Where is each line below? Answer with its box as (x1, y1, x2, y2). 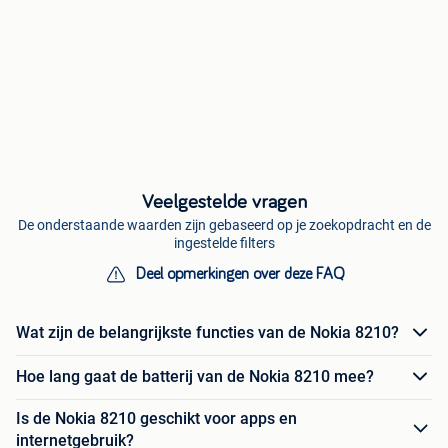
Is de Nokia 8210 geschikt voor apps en (16, 408, 297, 428)
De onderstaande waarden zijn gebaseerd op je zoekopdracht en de (17, 216, 431, 233)
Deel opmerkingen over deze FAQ (135, 265, 345, 282)
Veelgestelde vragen (141, 191, 307, 212)
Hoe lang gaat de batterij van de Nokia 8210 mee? (16, 367, 374, 387)
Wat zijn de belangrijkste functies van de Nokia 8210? (16, 323, 399, 343)
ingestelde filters (173, 234, 275, 251)
